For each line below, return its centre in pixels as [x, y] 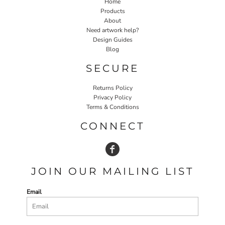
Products [113, 11]
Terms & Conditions [113, 107]
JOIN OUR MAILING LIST [113, 171]
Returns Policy [113, 88]
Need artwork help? [113, 30]
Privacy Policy [113, 97]
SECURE [113, 68]
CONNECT [113, 126]
